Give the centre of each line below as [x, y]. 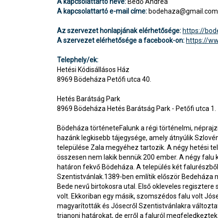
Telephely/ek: [78, 60]
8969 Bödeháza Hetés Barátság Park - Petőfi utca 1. [136, 109]
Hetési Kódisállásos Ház [93, 70]
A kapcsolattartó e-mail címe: [102, 11]
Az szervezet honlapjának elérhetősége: [120, 31]
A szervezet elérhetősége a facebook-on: [121, 41]
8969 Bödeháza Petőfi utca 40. [104, 80]
